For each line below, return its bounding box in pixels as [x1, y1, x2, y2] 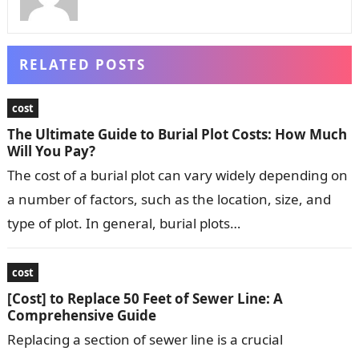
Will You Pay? [6, 142, 95, 161]
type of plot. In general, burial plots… [6, 214, 240, 233]
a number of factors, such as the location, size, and [6, 190, 331, 209]
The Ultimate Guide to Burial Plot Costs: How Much [6, 125, 347, 144]
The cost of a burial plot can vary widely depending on [6, 166, 348, 185]
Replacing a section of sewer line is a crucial [6, 330, 283, 349]
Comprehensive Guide [6, 306, 156, 325]
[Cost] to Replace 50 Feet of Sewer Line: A [6, 289, 283, 309]
